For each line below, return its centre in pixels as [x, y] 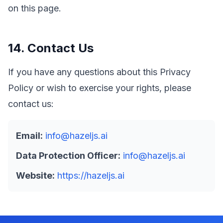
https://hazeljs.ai [91, 175]
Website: [35, 175]
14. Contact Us [51, 48]
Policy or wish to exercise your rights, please [100, 88]
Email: [29, 136]
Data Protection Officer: [68, 156]
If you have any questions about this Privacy [99, 72]
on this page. [35, 8]
